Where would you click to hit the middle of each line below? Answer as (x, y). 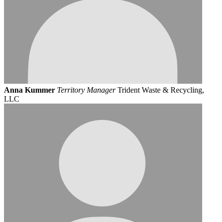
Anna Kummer (29, 90)
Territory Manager (86, 90)
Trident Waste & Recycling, (161, 90)
